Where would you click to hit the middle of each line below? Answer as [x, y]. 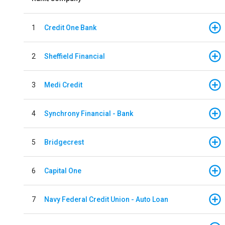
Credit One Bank [70, 27]
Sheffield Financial [75, 56]
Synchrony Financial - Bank [89, 113]
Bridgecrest [64, 142]
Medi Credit [63, 85]
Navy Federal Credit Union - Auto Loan [106, 199]
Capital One [63, 171]
